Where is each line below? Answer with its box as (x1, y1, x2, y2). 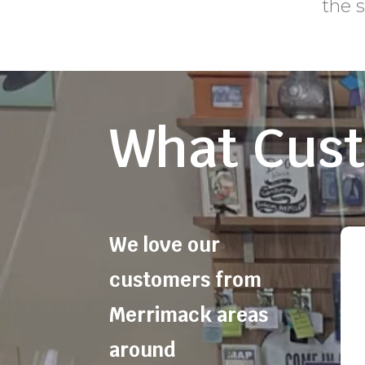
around (109, 336, 176, 363)
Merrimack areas (109, 301, 269, 328)
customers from (109, 266, 262, 292)
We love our (109, 231, 221, 257)
